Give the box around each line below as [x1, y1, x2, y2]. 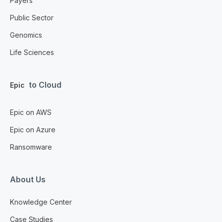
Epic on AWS [10, 108, 52, 116]
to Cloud [27, 80, 61, 90]
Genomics [10, 31, 42, 39]
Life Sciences [10, 48, 54, 56]
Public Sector [10, 13, 54, 22]
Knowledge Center [10, 198, 72, 206]
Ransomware [10, 143, 52, 151]
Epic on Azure [10, 125, 55, 134]
